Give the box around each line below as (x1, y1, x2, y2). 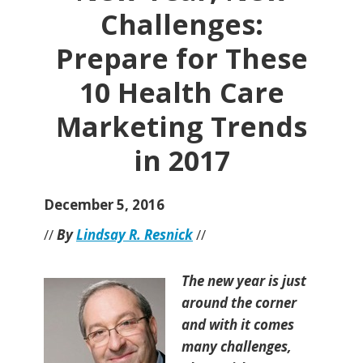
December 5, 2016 (44, 195, 164, 215)
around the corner (181, 293, 297, 313)
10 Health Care (79, 74, 284, 112)
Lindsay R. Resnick (76, 225, 193, 245)
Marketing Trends (56, 108, 307, 146)
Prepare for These (55, 40, 308, 78)
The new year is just (181, 271, 306, 291)
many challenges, (181, 337, 292, 357)
